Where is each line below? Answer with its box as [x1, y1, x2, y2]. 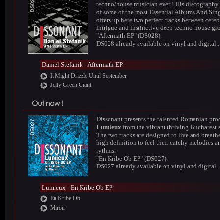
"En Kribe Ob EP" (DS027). [96, 155, 168, 162]
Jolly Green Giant [50, 82, 91, 88]
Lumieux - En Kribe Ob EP [41, 184, 112, 191]
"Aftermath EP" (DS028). [96, 32, 162, 39]
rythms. [96, 147, 116, 154]
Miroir [50, 204, 65, 211]
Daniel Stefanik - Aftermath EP [41, 61, 123, 68]
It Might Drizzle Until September [50, 72, 127, 79]
